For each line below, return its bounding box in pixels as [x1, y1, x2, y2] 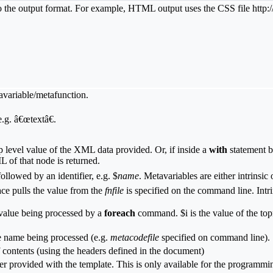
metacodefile [110, 232, 159, 243]
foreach [104, 208, 135, 219]
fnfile [105, 185, 124, 196]
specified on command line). [159, 232, 270, 243]
